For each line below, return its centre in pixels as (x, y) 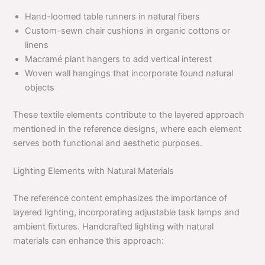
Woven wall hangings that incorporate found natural (129, 73)
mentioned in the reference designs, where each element (127, 129)
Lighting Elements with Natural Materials (94, 171)
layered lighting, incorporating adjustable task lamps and (127, 212)
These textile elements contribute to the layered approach (129, 114)
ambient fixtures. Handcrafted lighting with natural (114, 226)
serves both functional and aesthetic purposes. (108, 143)
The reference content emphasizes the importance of (120, 198)
